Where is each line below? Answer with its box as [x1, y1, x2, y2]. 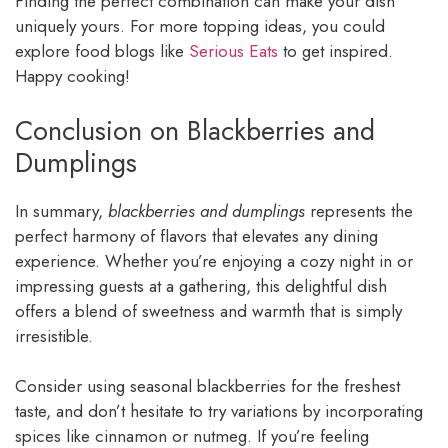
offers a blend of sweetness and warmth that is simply [15, 298, 402, 323]
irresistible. [15, 323, 93, 348]
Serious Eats [189, 39, 278, 64]
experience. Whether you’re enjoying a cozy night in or [15, 248, 413, 273]
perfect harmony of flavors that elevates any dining [15, 223, 378, 248]
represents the [305, 198, 413, 223]
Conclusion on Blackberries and [15, 110, 375, 150]
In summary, [15, 198, 108, 223]
